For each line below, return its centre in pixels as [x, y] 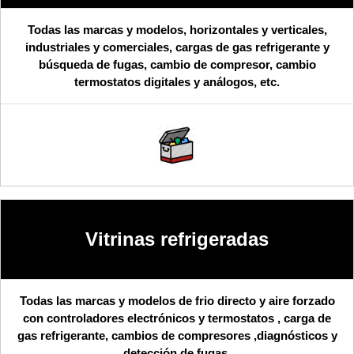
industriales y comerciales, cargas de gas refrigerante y [177, 47]
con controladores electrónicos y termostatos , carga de [177, 318]
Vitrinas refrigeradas [177, 239]
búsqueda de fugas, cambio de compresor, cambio [177, 64]
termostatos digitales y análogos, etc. [177, 81]
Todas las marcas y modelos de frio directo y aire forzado [177, 300]
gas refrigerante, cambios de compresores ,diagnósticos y [177, 335]
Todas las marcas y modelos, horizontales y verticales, [177, 29]
